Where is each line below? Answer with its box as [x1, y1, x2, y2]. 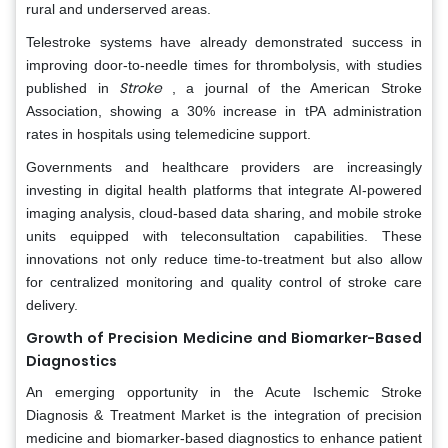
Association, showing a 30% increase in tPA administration [26, 103, 422, 120]
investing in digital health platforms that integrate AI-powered [26, 182, 422, 199]
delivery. [26, 297, 78, 314]
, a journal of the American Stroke [171, 80, 423, 97]
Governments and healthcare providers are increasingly [26, 159, 422, 176]
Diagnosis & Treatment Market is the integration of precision [26, 407, 422, 424]
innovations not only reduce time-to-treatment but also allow [26, 251, 422, 268]
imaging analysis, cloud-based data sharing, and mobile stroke [26, 205, 422, 222]
